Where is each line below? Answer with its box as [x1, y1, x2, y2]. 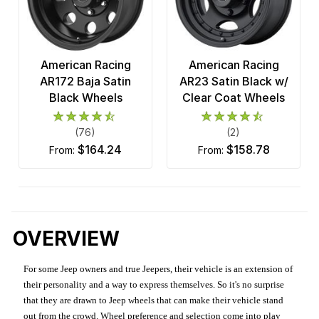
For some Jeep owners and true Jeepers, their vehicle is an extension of [23, 263, 293, 275]
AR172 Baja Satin [40, 74, 131, 89]
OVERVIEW [13, 226, 120, 251]
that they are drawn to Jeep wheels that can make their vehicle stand [23, 295, 284, 306]
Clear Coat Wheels [182, 90, 285, 105]
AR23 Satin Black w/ [179, 74, 288, 89]
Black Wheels [48, 90, 122, 105]
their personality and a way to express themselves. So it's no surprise [23, 279, 285, 291]
